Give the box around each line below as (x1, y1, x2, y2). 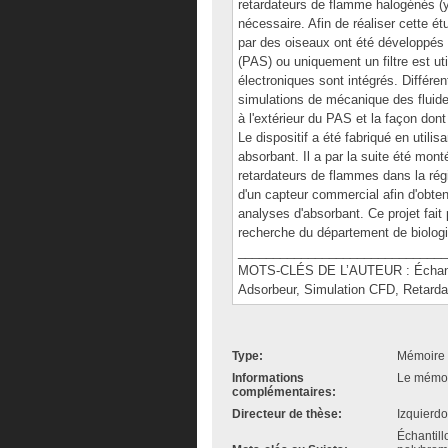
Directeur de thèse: (232, 407, 342, 421)
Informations (232, 371, 304, 385)
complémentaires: (232, 385, 336, 399)
